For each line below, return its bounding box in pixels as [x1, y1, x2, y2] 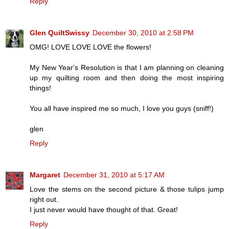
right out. [30, 195, 58, 204]
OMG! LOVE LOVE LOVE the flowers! [30, 43, 151, 52]
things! [30, 84, 51, 93]
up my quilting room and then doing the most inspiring [30, 74, 224, 82]
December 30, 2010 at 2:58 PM [93, 29, 194, 37]
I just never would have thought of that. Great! [30, 205, 178, 214]
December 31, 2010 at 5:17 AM [63, 171, 165, 179]
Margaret [30, 171, 60, 179]
